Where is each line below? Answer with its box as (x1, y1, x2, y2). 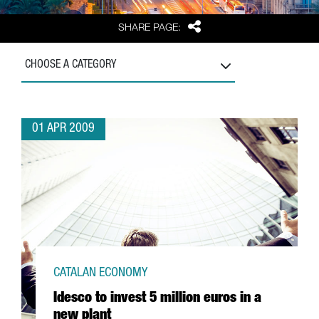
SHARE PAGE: (118, 23, 182, 33)
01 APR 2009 (32, 122, 95, 135)
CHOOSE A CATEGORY (25, 60, 116, 71)
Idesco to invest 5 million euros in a (53, 292, 261, 306)
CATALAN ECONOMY (53, 267, 147, 280)
